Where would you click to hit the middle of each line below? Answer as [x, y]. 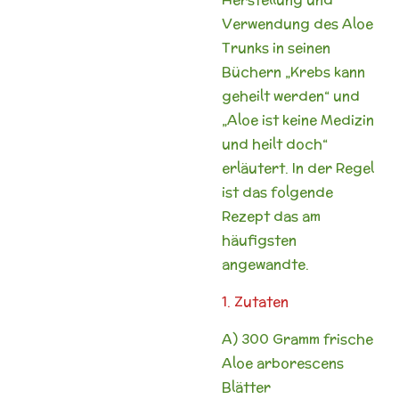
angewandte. [265, 264]
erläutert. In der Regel [298, 167]
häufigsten [259, 240]
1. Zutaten [255, 301]
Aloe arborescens [283, 362]
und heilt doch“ [275, 143]
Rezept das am [271, 216]
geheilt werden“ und [291, 95]
